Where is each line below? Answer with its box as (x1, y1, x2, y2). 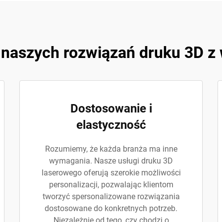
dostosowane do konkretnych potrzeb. (45, 204, 177, 213)
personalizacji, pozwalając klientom (49, 180, 173, 189)
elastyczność (76, 118, 146, 132)
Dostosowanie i (70, 102, 152, 115)
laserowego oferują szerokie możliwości (41, 168, 181, 177)
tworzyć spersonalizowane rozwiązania (42, 192, 180, 201)
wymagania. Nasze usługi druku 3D (49, 156, 173, 166)
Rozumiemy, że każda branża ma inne (45, 144, 177, 154)
